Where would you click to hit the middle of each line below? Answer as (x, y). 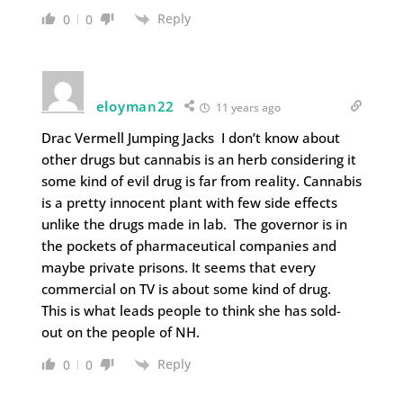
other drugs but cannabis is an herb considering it (198, 159)
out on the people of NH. (120, 331)
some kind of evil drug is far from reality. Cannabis (201, 180)
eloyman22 (135, 106)
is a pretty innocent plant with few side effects (189, 202)
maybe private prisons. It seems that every (178, 267)
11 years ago (247, 107)
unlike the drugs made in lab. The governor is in (194, 224)
